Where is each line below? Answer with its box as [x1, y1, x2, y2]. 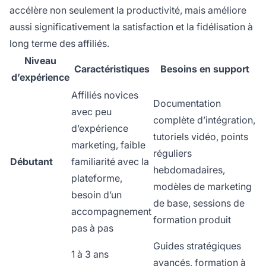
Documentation [153, 97, 221, 110]
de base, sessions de [153, 197, 245, 210]
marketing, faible [71, 139, 145, 151]
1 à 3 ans [71, 248, 109, 261]
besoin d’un [71, 189, 122, 201]
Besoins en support [160, 63, 249, 75]
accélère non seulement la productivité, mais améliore [9, 4, 246, 17]
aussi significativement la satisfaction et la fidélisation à [9, 21, 253, 33]
